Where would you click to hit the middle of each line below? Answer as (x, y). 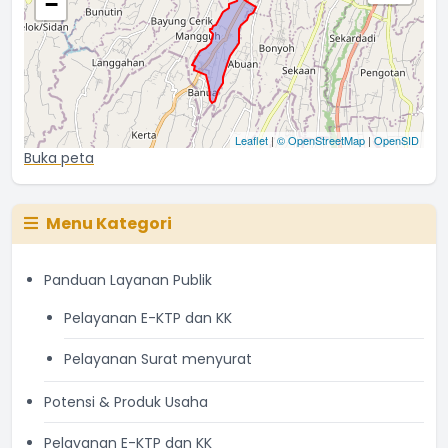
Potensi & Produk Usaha (126, 402)
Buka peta (59, 158)
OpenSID (396, 140)
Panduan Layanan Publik (128, 280)
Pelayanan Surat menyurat (158, 359)
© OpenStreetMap (321, 140)
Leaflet (251, 140)
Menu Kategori (109, 223)
